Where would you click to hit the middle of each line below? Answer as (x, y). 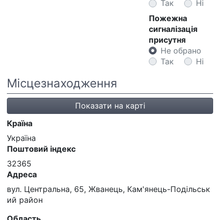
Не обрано (181, 50)
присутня (167, 40)
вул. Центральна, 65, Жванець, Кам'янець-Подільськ (109, 189)
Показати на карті (110, 106)
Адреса (22, 175)
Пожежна (168, 18)
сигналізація (173, 29)
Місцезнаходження (62, 83)
